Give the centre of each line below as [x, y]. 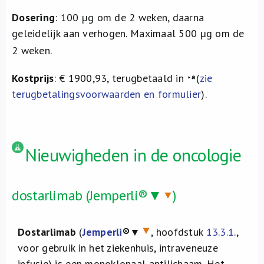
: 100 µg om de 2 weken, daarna [130, 17]
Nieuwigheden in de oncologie [133, 155]
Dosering [34, 17]
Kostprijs [33, 78]
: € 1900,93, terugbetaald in [121, 78]
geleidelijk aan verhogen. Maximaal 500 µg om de [128, 33]
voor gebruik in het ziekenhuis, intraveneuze [118, 248]
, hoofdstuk [179, 232]
